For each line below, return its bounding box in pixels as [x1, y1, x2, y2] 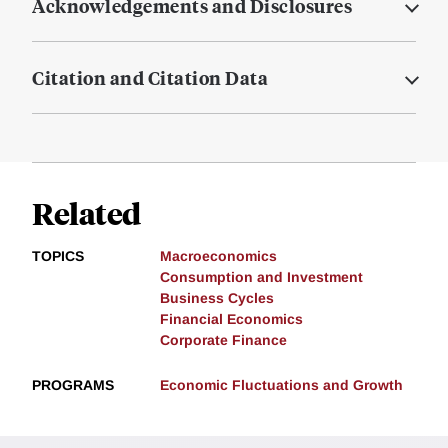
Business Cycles [160, 290, 274, 307]
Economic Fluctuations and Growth [160, 377, 403, 394]
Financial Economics [160, 311, 303, 328]
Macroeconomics [160, 248, 277, 265]
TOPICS [32, 248, 84, 265]
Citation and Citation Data [32, 65, 268, 91]
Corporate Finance [160, 332, 287, 349]
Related [32, 193, 141, 233]
